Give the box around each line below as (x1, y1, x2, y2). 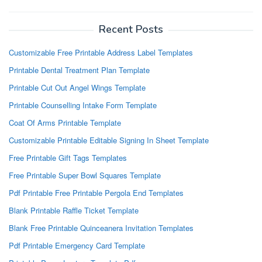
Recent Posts (99, 22, 163, 37)
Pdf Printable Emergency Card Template (9, 240, 145, 251)
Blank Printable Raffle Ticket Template (9, 205, 139, 216)
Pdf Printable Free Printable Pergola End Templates (9, 187, 184, 199)
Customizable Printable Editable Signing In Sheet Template (9, 135, 209, 146)
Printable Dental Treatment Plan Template (9, 64, 150, 76)
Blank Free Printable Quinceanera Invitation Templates (9, 222, 194, 234)
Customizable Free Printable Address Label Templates (9, 47, 193, 58)
